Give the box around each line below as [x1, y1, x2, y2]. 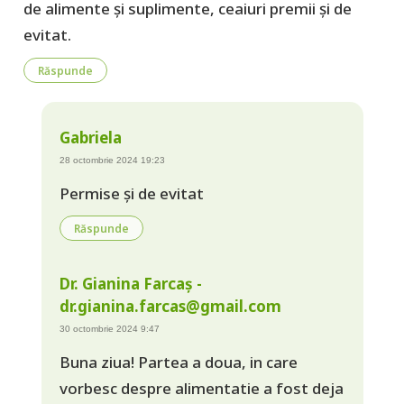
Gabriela [59, 126, 122, 148]
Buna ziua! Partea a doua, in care [59, 352, 298, 373]
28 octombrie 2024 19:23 [59, 154, 165, 165]
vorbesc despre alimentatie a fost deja [59, 378, 344, 399]
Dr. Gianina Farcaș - [59, 273, 202, 295]
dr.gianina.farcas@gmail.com [59, 296, 281, 317]
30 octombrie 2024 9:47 [59, 324, 160, 335]
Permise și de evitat [59, 182, 204, 204]
